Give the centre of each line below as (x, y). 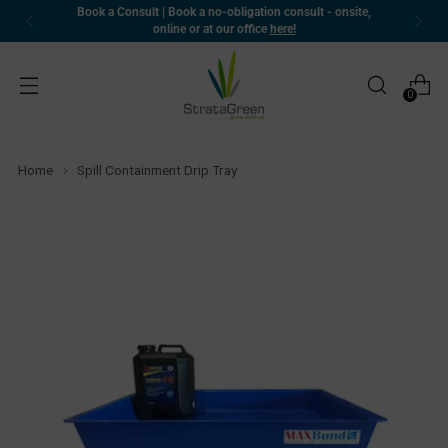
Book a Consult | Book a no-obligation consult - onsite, (224, 12)
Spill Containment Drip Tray (157, 170)
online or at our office (211, 29)
